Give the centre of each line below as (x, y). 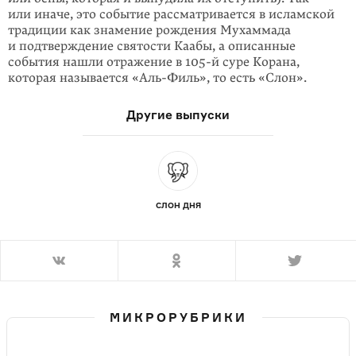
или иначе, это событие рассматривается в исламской (171, 15)
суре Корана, (259, 62)
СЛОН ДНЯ (178, 205)
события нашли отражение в (97, 62)
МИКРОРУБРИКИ (178, 318)
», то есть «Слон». (253, 78)
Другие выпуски (178, 115)
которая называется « (74, 78)
